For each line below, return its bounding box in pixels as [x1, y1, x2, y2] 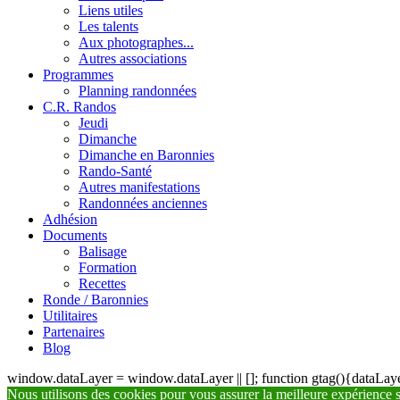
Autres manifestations [79, 179, 200, 196]
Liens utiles [79, 3, 143, 19]
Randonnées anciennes [79, 196, 207, 212]
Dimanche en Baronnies [79, 147, 214, 163]
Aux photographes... [79, 35, 194, 51]
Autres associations [79, 51, 187, 67]
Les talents [79, 19, 138, 35]
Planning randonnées [79, 83, 196, 99]
